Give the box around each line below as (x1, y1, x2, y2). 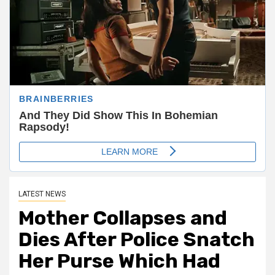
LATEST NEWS (18, 189, 66, 198)
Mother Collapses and (18, 206, 227, 230)
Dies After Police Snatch (18, 227, 255, 251)
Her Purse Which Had (18, 249, 220, 273)
